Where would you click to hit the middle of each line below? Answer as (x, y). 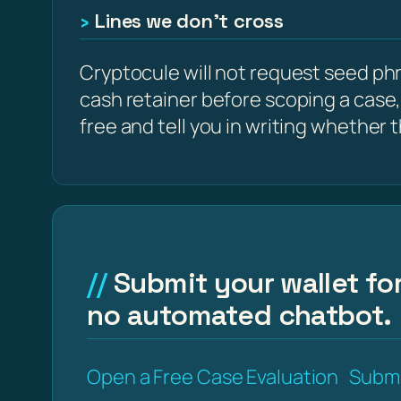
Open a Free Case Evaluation (213, 376)
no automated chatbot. (239, 316)
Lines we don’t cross (189, 21)
